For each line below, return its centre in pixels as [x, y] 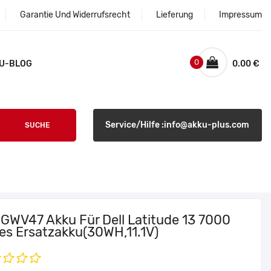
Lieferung [175, 15]
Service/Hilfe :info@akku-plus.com [178, 125]
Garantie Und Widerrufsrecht [75, 15]
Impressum [240, 15]
